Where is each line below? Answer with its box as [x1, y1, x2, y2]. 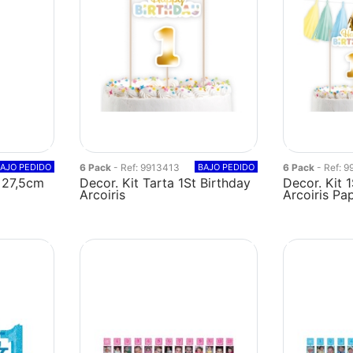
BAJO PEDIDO [197, 162, 255, 173]
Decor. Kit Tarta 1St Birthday [80, 175, 251, 191]
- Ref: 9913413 [113, 162, 180, 173]
